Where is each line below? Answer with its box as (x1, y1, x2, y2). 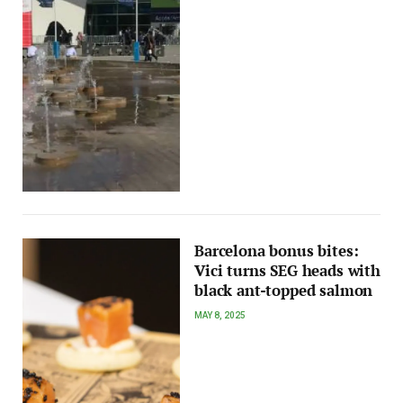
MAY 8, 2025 (194, 310, 246, 321)
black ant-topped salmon (194, 281, 373, 301)
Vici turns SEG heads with (194, 261, 381, 282)
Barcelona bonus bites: (194, 241, 359, 262)
